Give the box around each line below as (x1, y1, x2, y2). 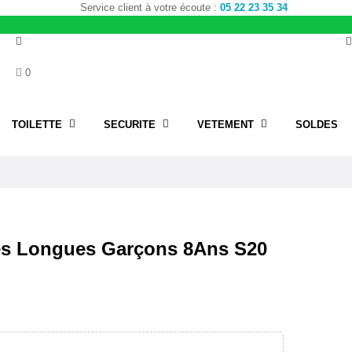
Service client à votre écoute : (79, 2, 220, 13)
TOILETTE (12, 119, 62, 130)
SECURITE (104, 119, 156, 130)
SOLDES (295, 119, 338, 130)
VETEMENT (197, 119, 254, 130)
